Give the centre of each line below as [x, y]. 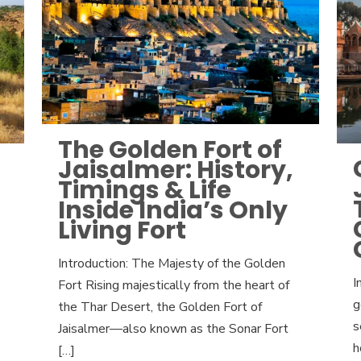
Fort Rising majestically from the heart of [173, 286]
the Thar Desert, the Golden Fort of [160, 307]
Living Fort [122, 231]
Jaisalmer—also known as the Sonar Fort [173, 329]
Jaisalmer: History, [175, 170]
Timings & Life [144, 191]
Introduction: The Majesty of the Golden [171, 264]
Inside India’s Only [172, 211]
